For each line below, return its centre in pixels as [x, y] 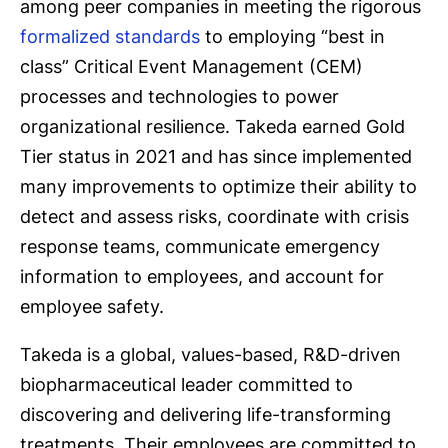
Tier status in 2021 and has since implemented [216, 157]
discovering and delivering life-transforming [205, 415]
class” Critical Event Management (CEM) [191, 67]
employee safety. [94, 307]
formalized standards [110, 37]
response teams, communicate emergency [200, 247]
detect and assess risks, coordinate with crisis [214, 217]
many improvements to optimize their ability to [218, 187]
